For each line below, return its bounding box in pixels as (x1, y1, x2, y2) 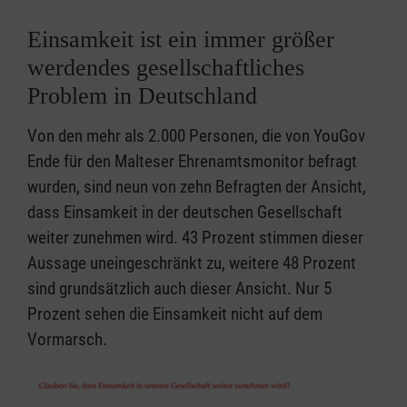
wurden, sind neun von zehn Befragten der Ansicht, (27, 176, 366, 198)
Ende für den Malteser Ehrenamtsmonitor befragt (27, 151, 357, 173)
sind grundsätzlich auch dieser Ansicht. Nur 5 (27, 278, 332, 300)
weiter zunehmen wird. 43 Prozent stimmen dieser (27, 227, 363, 249)
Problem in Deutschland (27, 83, 257, 110)
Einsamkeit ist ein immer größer (27, 26, 334, 54)
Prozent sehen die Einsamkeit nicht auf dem (27, 303, 323, 325)
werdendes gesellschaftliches (27, 55, 304, 82)
